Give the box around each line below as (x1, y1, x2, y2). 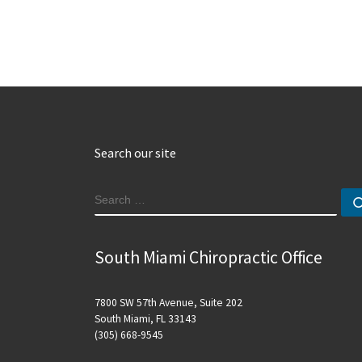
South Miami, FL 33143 (95, 312, 196, 326)
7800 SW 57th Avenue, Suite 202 (95, 296, 242, 310)
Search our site (95, 144, 176, 161)
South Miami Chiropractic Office (95, 246, 322, 268)
